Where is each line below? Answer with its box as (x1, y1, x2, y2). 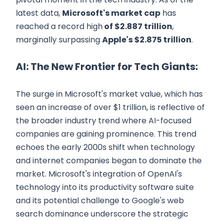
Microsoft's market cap (62, 7, 160, 19)
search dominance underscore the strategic (16, 208, 188, 220)
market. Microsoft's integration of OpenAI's (16, 168, 182, 180)
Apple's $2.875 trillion (102, 34, 191, 45)
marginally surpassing (16, 34, 102, 45)
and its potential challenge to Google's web (16, 194, 184, 206)
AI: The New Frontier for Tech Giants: (16, 59, 198, 74)
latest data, (16, 7, 62, 19)
